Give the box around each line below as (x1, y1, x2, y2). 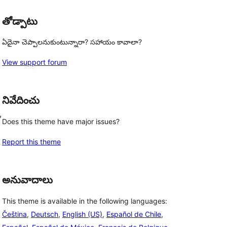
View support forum (2, 58, 67, 67)
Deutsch (31, 209, 58, 218)
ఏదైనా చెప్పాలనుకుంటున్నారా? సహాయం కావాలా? (2, 37, 142, 47)
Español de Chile (106, 209, 161, 218)
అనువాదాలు (2, 174, 53, 186)
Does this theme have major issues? (2, 117, 120, 126)
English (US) (62, 209, 102, 218)
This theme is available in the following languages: (2, 196, 167, 205)
